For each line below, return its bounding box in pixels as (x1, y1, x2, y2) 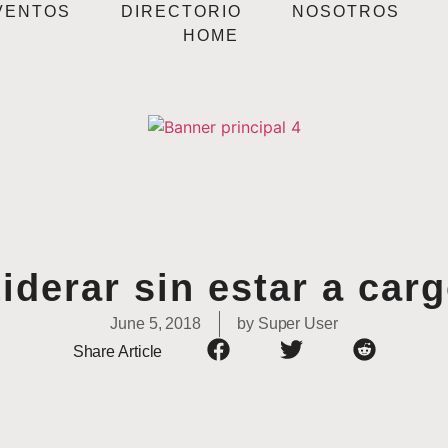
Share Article (72, 342, 163, 360)
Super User (253, 315, 338, 333)
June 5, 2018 (110, 315, 202, 333)
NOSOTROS (292, 3, 401, 20)
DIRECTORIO (121, 3, 243, 20)
